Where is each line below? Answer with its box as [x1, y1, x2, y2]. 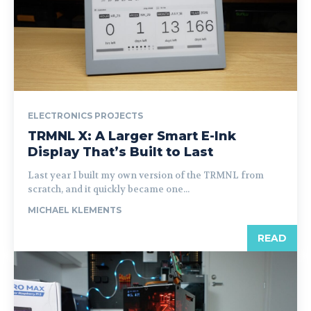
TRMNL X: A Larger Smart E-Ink [28, 128, 236, 144]
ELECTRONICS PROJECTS [28, 110, 143, 121]
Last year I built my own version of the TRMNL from [28, 169, 264, 181]
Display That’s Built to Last [28, 144, 213, 160]
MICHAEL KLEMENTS [28, 205, 121, 215]
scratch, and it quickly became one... [28, 183, 190, 195]
